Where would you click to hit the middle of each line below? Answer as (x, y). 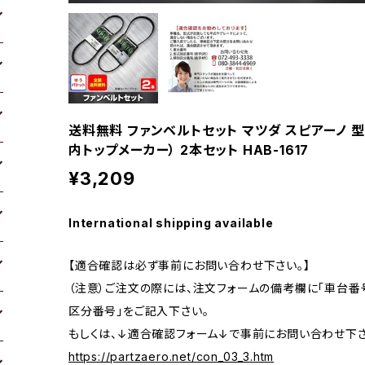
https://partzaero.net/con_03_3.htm (172, 356)
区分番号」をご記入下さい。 (139, 310)
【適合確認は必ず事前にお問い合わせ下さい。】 (189, 265)
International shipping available (171, 222)
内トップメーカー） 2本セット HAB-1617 (189, 150)
